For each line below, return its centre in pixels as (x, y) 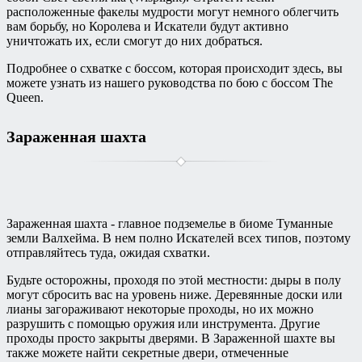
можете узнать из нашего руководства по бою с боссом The (170, 83)
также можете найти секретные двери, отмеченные (147, 352)
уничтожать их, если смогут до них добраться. (135, 41)
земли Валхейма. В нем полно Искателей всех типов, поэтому (179, 238)
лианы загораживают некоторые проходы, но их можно (160, 309)
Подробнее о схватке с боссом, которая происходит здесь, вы (175, 69)
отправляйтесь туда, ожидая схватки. (108, 252)
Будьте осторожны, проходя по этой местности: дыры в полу (174, 280)
